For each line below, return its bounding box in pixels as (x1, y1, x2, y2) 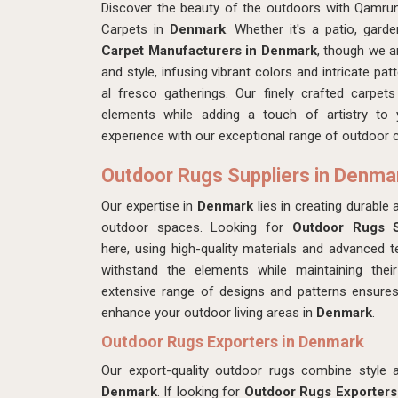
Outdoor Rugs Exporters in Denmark (101, 331, 364, 351)
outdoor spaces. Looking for (101, 219, 292, 235)
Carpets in (101, 20, 170, 37)
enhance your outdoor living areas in (101, 304, 316, 321)
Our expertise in (101, 197, 197, 214)
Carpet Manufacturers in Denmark (101, 42, 317, 59)
